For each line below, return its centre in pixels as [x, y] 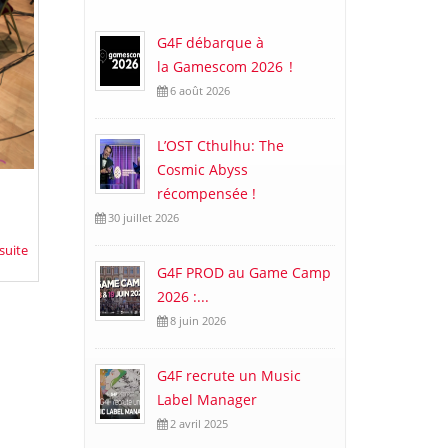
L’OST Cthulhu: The [220, 146]
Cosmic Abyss [202, 170]
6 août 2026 [198, 91]
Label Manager [206, 400]
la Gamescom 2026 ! [226, 67]
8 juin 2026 [196, 321]
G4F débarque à [210, 43]
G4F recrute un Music [228, 376]
